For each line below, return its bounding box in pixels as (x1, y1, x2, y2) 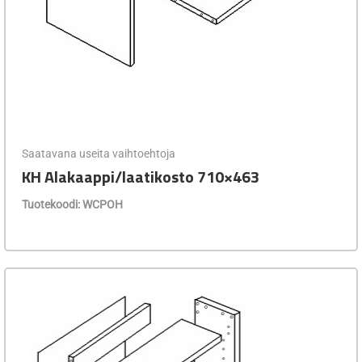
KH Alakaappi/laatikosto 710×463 (22, 163, 259, 189)
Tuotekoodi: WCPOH (22, 197, 123, 211)
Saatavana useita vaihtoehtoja (22, 146, 175, 160)
